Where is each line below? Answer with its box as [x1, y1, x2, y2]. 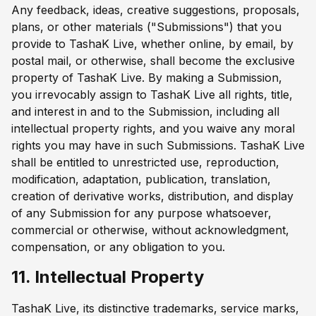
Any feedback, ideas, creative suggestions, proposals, [11, 3, 300, 18]
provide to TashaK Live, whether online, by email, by [11, 37, 293, 51]
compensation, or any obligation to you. [11, 240, 225, 255]
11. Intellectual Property [11, 267, 204, 288]
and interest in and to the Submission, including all [11, 104, 279, 119]
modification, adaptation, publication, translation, [11, 172, 271, 187]
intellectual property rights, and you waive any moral [11, 121, 295, 136]
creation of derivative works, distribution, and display [11, 189, 293, 204]
